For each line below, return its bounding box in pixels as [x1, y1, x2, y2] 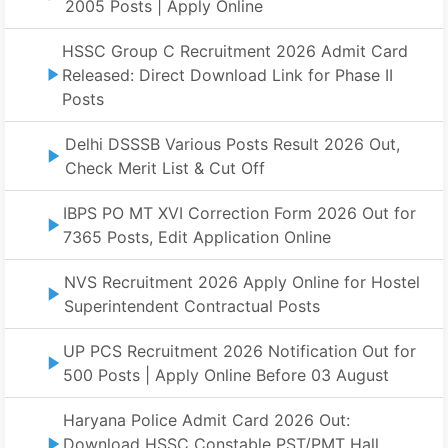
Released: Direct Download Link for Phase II [62, 65, 394, 86]
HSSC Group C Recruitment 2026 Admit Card [62, 41, 409, 62]
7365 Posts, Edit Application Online [63, 227, 332, 248]
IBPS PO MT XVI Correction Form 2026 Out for [63, 203, 417, 224]
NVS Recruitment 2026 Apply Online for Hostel [63, 272, 420, 293]
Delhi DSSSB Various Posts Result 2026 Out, [65, 134, 401, 155]
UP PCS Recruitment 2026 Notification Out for [62, 341, 416, 362]
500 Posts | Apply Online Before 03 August [62, 365, 389, 386]
